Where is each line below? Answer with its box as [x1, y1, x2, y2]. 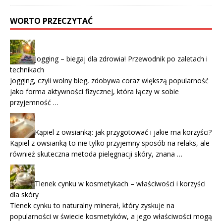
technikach [10, 65, 44, 75]
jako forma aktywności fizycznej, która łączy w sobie [10, 87, 179, 97]
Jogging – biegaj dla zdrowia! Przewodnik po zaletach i [35, 54, 208, 64]
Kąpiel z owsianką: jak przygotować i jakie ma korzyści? [35, 127, 212, 137]
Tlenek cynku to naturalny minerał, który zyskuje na [10, 201, 174, 211]
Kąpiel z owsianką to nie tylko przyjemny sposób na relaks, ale [10, 138, 210, 148]
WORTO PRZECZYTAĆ [10, 15, 93, 27]
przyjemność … [10, 98, 58, 108]
